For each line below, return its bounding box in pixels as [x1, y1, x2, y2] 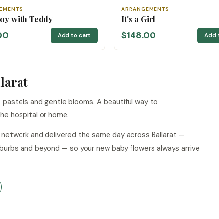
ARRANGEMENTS [121, 5, 169, 12]
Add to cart [58, 31, 91, 39]
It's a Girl [121, 13, 155, 24]
